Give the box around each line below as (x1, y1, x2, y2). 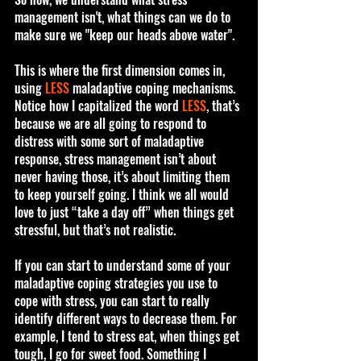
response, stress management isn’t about (15, 148, 219, 168)
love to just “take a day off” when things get (15, 201, 237, 222)
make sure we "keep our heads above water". (15, 24, 234, 44)
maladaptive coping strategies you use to (15, 272, 221, 293)
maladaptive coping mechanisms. (69, 77, 239, 98)
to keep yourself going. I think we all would (15, 184, 232, 204)
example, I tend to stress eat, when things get (15, 326, 243, 346)
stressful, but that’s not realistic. (15, 219, 179, 239)
